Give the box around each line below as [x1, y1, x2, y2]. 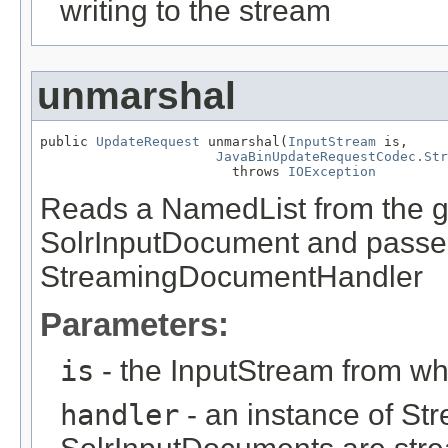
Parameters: [40, 305, 229, 343]
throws [40, 163, 288, 179]
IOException [288, 163, 376, 179]
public [40, 133, 96, 149]
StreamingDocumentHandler [40, 259, 423, 293]
